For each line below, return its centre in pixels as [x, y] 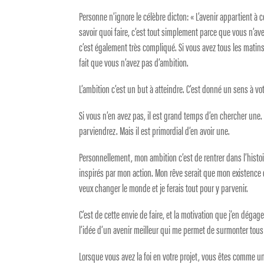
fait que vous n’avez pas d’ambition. [134, 62]
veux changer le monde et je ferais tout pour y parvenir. [164, 188]
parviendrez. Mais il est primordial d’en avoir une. [155, 131]
